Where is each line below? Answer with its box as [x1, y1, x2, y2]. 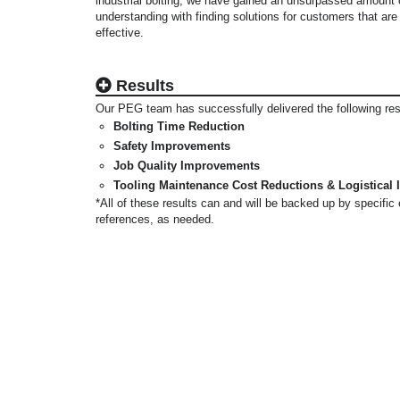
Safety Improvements [113, 139, 230, 153]
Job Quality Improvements [113, 159, 260, 172]
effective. [96, 26, 144, 39]
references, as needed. [96, 212, 214, 226]
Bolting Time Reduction [113, 120, 245, 133]
